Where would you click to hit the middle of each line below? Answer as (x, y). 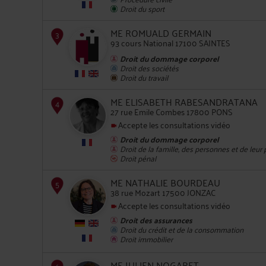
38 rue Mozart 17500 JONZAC (163, 192)
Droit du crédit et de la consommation (182, 229)
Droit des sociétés (149, 67)
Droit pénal (138, 157)
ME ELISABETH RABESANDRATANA (184, 102)
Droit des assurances (156, 219)
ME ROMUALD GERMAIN (161, 33)
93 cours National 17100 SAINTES (170, 42)
